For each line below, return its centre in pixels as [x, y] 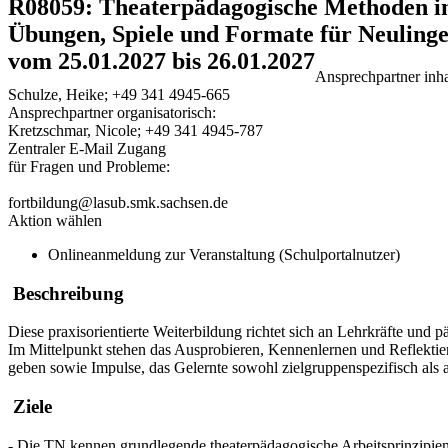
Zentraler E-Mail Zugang [87, 148]
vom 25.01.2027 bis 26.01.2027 [161, 61]
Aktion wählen [55, 220]
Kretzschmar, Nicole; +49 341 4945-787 [135, 130]
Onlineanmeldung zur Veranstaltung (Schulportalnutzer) [224, 254]
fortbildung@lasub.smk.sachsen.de [118, 202]
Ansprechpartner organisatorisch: [112, 112]
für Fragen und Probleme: [89, 166]
